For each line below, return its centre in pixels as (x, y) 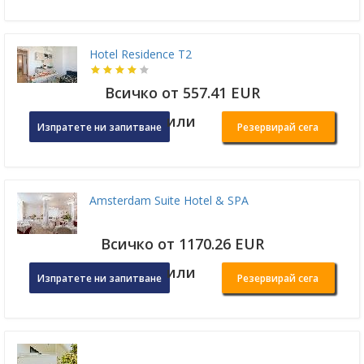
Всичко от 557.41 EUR (182, 93)
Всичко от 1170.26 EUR (182, 244)
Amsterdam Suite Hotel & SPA (169, 201)
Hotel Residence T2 (141, 54)
